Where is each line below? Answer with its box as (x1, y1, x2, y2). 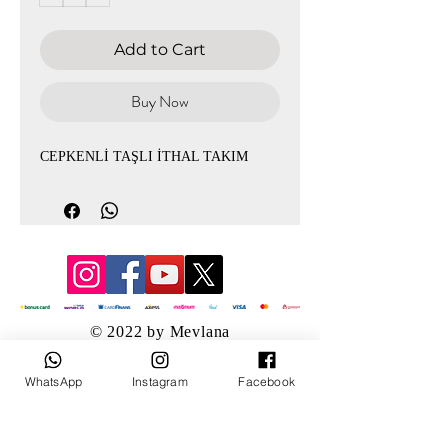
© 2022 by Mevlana (89, 323, 231, 340)
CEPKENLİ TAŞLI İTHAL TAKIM (40, 149, 248, 164)
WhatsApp (24, 373, 83, 389)
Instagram (132, 373, 188, 389)
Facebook (238, 373, 295, 389)
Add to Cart (114, 40, 206, 59)
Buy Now (131, 90, 189, 113)
